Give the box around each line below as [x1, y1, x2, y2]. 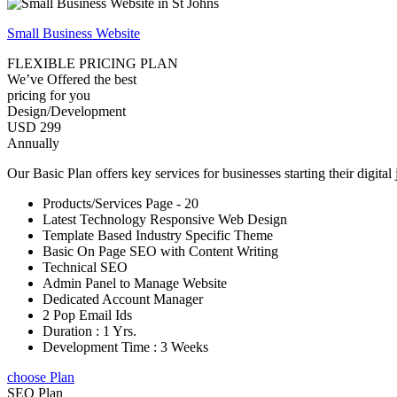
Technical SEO [43, 260, 128, 276]
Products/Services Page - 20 [43, 196, 198, 212]
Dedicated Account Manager [43, 292, 203, 307]
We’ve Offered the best [7, 72, 136, 88]
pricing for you [7, 88, 90, 104]
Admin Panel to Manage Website [43, 276, 227, 292]
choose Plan [7, 370, 74, 385]
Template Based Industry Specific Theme [43, 228, 273, 244]
